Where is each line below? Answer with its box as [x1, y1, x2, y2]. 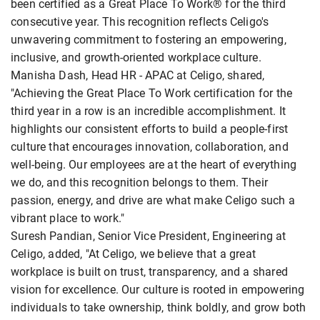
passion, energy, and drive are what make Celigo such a [11, 194, 295, 208]
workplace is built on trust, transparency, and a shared [11, 265, 288, 279]
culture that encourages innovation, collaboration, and [11, 140, 289, 154]
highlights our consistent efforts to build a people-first [11, 122, 289, 136]
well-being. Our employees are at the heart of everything [11, 158, 297, 172]
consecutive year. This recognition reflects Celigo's [11, 15, 269, 29]
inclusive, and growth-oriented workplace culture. [11, 51, 261, 65]
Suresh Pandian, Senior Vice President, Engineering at [11, 229, 286, 244]
